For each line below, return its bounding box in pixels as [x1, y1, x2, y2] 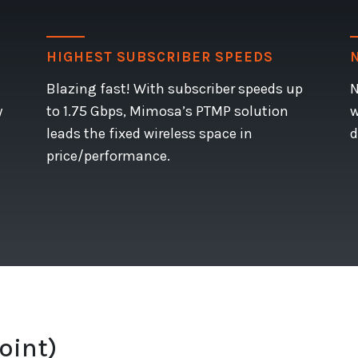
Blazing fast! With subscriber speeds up [46, 79, 303, 97]
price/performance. [46, 146, 170, 165]
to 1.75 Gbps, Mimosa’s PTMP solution [46, 101, 288, 120]
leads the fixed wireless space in [46, 124, 253, 142]
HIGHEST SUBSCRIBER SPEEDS [46, 48, 273, 65]
